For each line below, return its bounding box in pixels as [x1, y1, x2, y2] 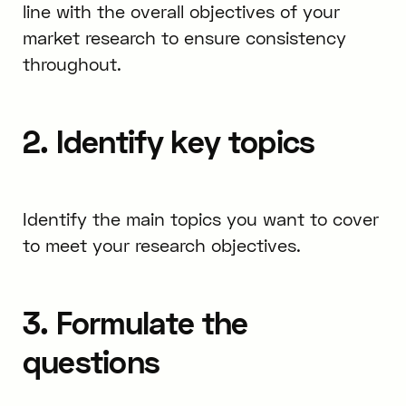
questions [22, 342, 160, 380]
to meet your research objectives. [22, 234, 301, 256]
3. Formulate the [22, 303, 248, 341]
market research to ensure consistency [22, 27, 346, 49]
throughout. [22, 53, 121, 75]
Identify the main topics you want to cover [22, 208, 379, 229]
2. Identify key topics [22, 122, 315, 160]
